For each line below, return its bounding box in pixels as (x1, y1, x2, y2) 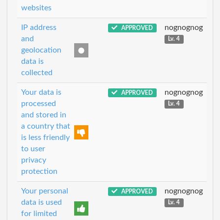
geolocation (21, 46, 61, 54)
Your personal (21, 187, 68, 195)
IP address (21, 23, 56, 31)
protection (21, 167, 57, 175)
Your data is (21, 88, 61, 96)
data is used (21, 198, 62, 206)
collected (21, 68, 53, 77)
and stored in (21, 110, 66, 119)
